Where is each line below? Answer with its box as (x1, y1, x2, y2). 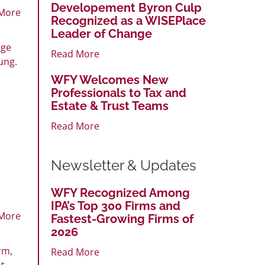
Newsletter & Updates (51, 156, 196, 174)
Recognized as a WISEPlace (51, 13, 206, 28)
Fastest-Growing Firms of (51, 211, 193, 226)
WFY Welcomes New (51, 72, 168, 87)
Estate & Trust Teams (51, 98, 169, 113)
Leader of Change (51, 26, 152, 41)
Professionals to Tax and (51, 85, 186, 100)
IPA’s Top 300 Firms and (51, 198, 180, 213)
